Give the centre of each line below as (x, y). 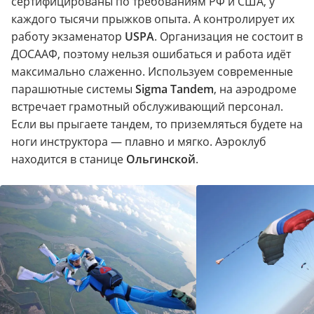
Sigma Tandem (175, 89)
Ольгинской (161, 159)
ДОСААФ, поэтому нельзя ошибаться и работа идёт (151, 54)
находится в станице (69, 159)
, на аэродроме (255, 89)
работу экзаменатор (68, 36)
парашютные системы (73, 89)
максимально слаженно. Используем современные (152, 71)
